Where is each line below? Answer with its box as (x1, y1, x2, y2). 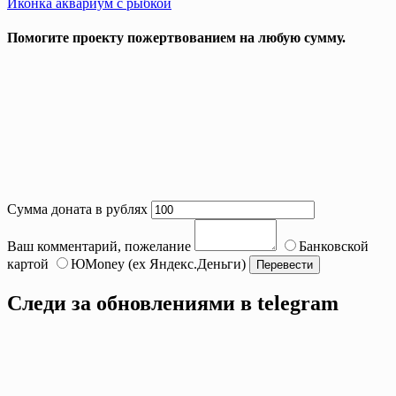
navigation (6, 2, 102, 26)
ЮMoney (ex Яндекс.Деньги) (71, 256, 246, 272)
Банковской (299, 239, 369, 255)
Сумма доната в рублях (7, 202, 148, 217)
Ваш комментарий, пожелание (7, 239, 191, 255)
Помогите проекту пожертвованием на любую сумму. (7, 29, 346, 45)
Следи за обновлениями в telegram (7, 292, 339, 316)
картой (7, 256, 49, 272)
